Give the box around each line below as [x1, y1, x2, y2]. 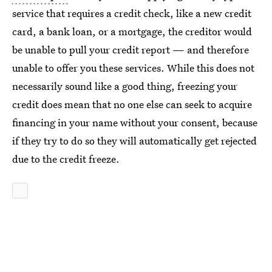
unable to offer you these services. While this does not [12, 61, 254, 75]
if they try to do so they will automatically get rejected [12, 134, 257, 148]
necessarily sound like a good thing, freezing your [12, 79, 237, 93]
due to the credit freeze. [12, 152, 120, 166]
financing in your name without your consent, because [12, 115, 257, 129]
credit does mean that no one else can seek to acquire [12, 97, 252, 111]
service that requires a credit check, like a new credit [12, 6, 251, 20]
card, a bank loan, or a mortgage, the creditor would [12, 24, 252, 38]
